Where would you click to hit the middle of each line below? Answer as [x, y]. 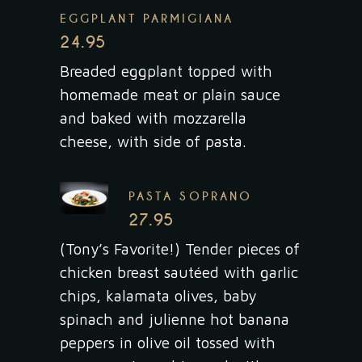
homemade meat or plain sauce [170, 94]
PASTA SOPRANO [191, 196]
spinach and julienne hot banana [175, 319]
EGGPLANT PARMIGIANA [147, 18]
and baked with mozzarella [153, 118]
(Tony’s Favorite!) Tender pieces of [180, 248]
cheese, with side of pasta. [153, 141]
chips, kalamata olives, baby [158, 295]
